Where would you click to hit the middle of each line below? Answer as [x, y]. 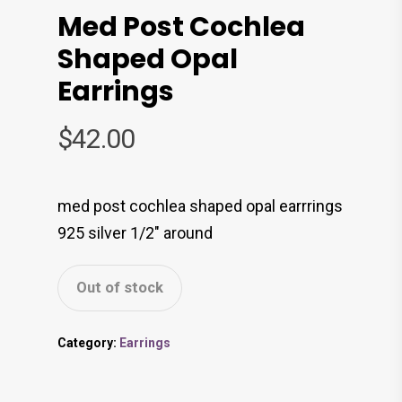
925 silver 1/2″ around [135, 233]
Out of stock [120, 288]
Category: [88, 343]
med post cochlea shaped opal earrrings [200, 206]
